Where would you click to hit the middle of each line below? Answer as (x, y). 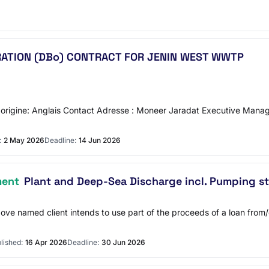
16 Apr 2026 (46, 242)
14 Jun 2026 (100, 140)
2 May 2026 (24, 140)
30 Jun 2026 (123, 242)
